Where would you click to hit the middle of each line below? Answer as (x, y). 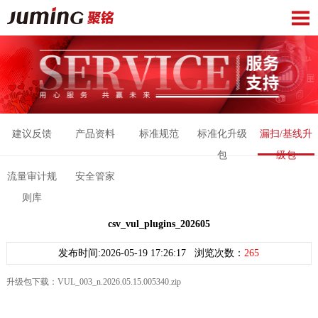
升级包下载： (32, 281)
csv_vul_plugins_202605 (159, 224)
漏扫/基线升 (286, 133)
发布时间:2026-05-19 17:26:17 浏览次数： (152, 253)
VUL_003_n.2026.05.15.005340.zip (119, 281)
